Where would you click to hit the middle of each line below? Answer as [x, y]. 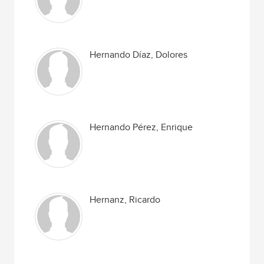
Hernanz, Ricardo [125, 200]
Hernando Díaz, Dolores [139, 55]
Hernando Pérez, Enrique [141, 128]
